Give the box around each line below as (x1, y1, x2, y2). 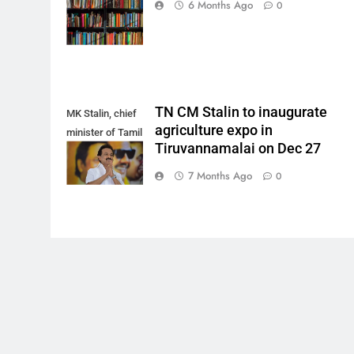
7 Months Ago (188, 168, 253, 184)
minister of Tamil (66, 126, 142, 139)
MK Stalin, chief (66, 107, 137, 120)
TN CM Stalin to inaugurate (155, 104, 328, 121)
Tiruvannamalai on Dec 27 (155, 141, 322, 157)
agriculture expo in (155, 122, 273, 139)
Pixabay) (66, 11, 106, 24)
